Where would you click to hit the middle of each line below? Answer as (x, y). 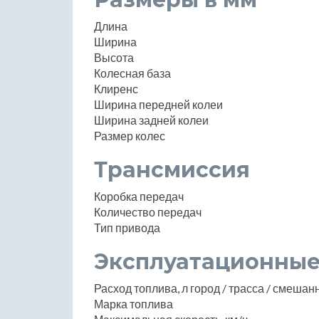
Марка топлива (134, 304)
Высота (114, 58)
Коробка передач (139, 197)
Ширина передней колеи (158, 105)
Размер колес (130, 136)
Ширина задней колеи (151, 120)
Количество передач (148, 212)
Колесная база (132, 73)
